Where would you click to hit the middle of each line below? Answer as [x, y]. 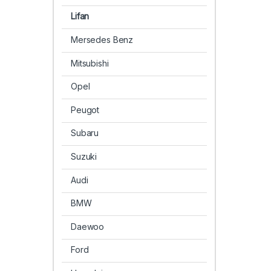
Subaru [85, 133]
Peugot [85, 109]
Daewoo [87, 226]
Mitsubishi [90, 63]
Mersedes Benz [102, 40]
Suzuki [84, 157]
